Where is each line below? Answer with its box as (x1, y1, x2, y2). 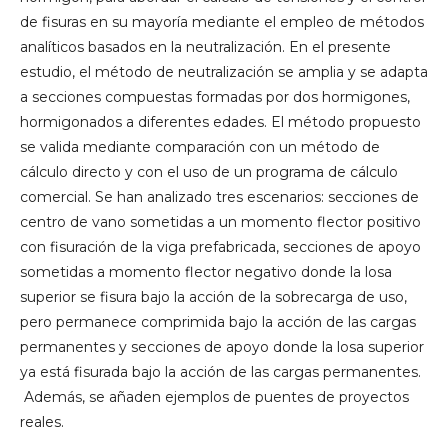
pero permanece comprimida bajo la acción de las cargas (20, 312, 416, 331)
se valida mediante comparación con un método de (20, 137, 380, 156)
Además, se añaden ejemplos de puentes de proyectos (20, 387, 409, 406)
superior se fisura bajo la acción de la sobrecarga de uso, (20, 287, 407, 306)
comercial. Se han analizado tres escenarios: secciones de (20, 187, 419, 206)
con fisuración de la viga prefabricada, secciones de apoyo (20, 237, 421, 256)
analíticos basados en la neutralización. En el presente (20, 37, 391, 56)
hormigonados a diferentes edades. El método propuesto (20, 112, 421, 131)
